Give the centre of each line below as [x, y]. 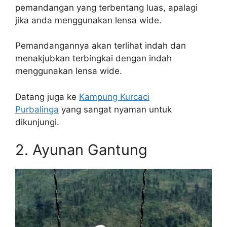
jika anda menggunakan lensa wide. [88, 20]
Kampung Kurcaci [114, 97]
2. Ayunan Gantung [81, 150]
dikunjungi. [37, 122]
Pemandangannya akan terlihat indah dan [101, 46]
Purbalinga [37, 109]
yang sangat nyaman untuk [115, 109]
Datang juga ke [47, 97]
